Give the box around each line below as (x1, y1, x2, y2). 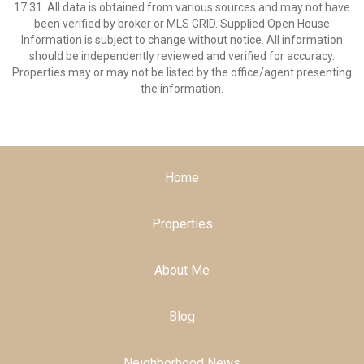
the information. (141, 82, 223, 95)
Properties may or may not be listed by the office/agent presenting (12, 66, 352, 79)
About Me (154, 262, 210, 278)
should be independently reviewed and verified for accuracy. (29, 50, 335, 63)
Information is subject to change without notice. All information (21, 33, 343, 46)
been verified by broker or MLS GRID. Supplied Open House (34, 17, 330, 30)
